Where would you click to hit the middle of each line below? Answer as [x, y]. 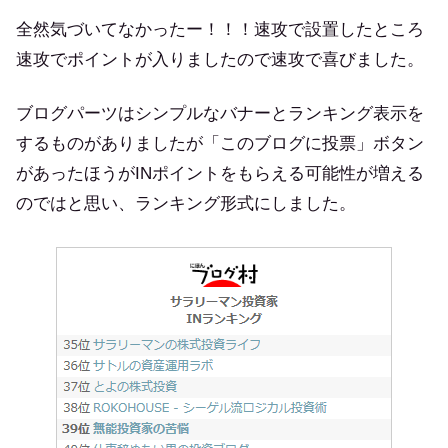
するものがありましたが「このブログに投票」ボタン [220, 144]
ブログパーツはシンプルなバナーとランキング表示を [220, 114]
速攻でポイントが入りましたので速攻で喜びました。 [220, 60]
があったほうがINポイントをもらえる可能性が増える [220, 174]
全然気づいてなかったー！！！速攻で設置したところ [220, 30]
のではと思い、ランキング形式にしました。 [186, 204]
